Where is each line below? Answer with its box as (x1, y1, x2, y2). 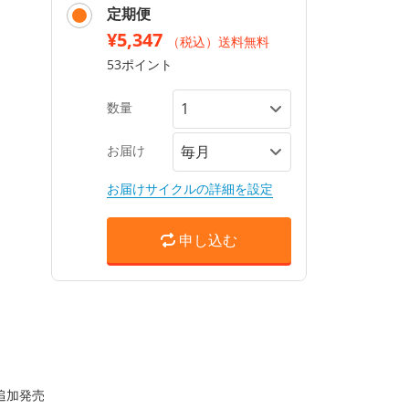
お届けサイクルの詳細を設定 (107, 180, 273, 197)
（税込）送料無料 (167, 33, 269, 50)
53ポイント (107, 56, 173, 73)
